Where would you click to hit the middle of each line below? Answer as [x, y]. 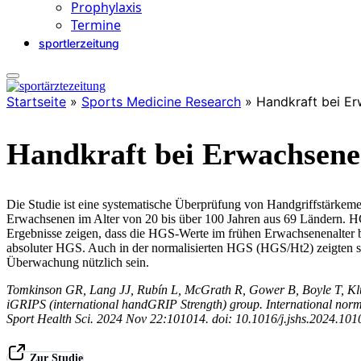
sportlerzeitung [79, 43]
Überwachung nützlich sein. [78, 263]
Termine [96, 25]
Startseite [36, 102]
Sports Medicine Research [161, 102]
